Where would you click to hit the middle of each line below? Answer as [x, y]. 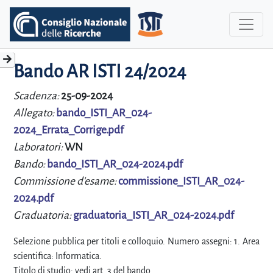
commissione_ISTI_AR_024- [181, 181]
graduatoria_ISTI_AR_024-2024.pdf [154, 215]
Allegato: [35, 113]
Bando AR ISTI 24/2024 [100, 71]
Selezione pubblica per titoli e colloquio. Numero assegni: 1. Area [136, 241]
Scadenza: [37, 96]
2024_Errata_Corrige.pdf [69, 130]
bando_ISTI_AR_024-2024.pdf [115, 164]
